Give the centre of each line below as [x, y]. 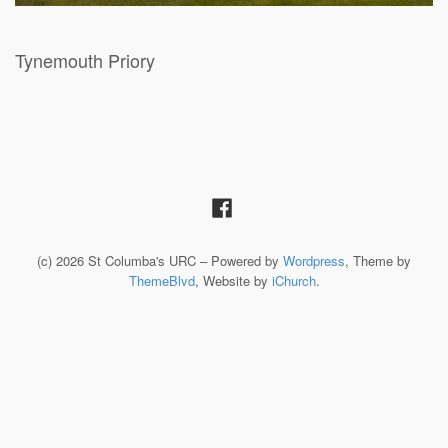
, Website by [233, 280]
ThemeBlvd [161, 280]
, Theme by [378, 260]
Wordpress [314, 260]
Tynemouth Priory [85, 59]
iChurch [293, 280]
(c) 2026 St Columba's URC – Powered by [160, 260]
